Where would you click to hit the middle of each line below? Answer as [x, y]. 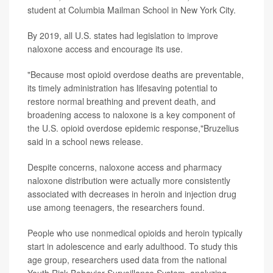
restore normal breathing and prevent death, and [122, 101]
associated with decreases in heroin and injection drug [132, 193]
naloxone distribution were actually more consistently [129, 180]
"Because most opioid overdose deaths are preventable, [136, 74]
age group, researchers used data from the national [127, 259]
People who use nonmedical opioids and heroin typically [135, 232]
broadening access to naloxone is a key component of [131, 114]
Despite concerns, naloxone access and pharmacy [125, 167]
